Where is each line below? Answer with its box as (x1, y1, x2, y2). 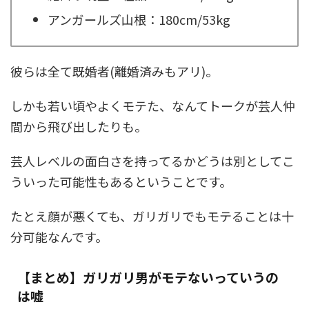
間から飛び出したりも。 (10, 117, 147, 136)
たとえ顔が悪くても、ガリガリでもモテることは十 (10, 207, 294, 226)
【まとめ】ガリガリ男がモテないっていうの (17, 268, 279, 287)
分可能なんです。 (10, 228, 108, 246)
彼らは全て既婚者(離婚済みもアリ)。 (10, 62, 218, 81)
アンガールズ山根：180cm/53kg (48, 10, 230, 28)
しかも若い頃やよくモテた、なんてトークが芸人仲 (10, 97, 295, 115)
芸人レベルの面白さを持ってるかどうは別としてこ (10, 152, 295, 170)
